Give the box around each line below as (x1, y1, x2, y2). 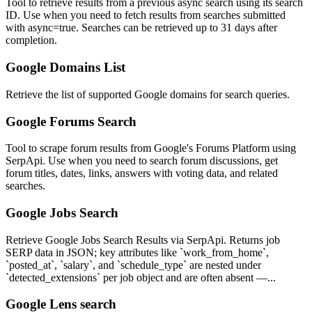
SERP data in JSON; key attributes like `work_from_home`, (6, 246, 269, 258)
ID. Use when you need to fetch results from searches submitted (6, 9, 286, 22)
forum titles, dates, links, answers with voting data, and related (6, 167, 278, 180)
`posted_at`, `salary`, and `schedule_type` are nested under (6, 258, 261, 271)
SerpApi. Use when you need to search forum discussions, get (6, 155, 278, 167)
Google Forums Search (6, 114, 136, 129)
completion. (6, 34, 57, 47)
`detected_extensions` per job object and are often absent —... (6, 271, 276, 283)
